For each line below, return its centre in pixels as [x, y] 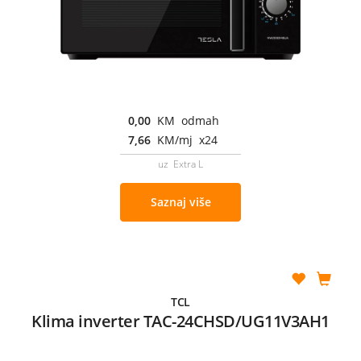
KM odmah [188, 120]
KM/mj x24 [187, 139]
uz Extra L [180, 164]
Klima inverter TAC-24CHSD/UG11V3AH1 [180, 321]
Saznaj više [180, 201]
